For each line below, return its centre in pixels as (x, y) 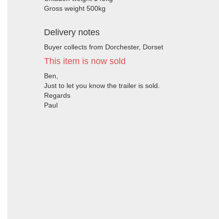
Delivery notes (72, 32)
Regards (57, 95)
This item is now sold (85, 61)
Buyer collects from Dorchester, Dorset (104, 47)
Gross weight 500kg (75, 8)
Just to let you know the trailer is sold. (102, 86)
